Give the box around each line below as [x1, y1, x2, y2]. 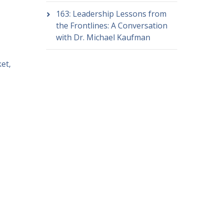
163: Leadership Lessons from [55, 8, 166, 19]
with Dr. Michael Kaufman [55, 32, 150, 43]
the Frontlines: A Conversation [55, 20, 167, 31]
